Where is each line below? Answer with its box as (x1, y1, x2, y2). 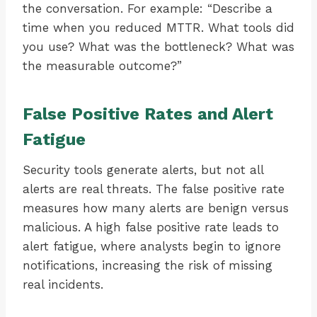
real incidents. (23, 277, 103, 292)
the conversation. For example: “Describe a (23, 1, 272, 16)
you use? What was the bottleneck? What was (23, 40, 294, 54)
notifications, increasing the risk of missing (23, 258, 272, 273)
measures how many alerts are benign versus (23, 201, 289, 216)
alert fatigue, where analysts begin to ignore (23, 239, 281, 254)
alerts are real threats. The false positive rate (23, 182, 284, 197)
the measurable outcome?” (23, 59, 182, 74)
